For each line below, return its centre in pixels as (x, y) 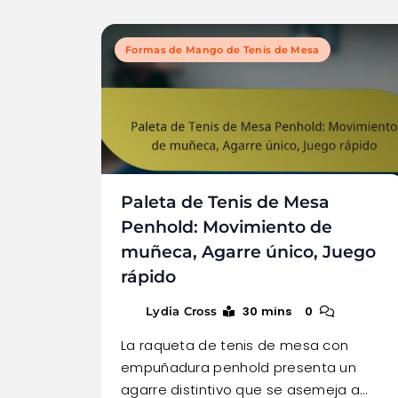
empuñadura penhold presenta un (239, 367)
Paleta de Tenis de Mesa (225, 202)
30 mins (267, 311)
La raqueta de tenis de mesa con (235, 345)
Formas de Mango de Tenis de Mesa (223, 49)
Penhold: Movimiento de (227, 227)
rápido (148, 276)
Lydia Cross (182, 310)
